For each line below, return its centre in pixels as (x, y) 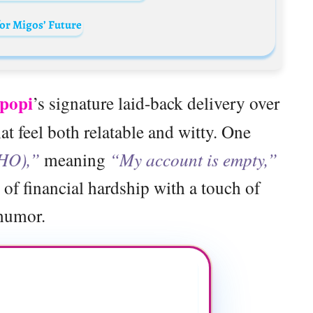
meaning (74, 160)
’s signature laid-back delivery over (156, 103)
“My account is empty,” (193, 160)
